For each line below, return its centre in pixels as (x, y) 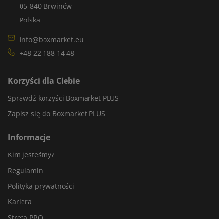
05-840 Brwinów (46, 6)
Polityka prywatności (41, 186)
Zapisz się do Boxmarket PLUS (56, 114)
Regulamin (25, 170)
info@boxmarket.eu (52, 39)
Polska (30, 20)
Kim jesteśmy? (31, 155)
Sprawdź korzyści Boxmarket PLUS (63, 98)
